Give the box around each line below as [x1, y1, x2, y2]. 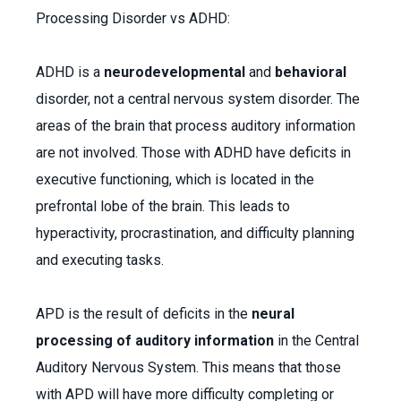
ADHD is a [36, 64, 104, 81]
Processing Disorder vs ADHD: [36, 10, 230, 27]
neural [252, 305, 294, 322]
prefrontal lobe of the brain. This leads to [36, 198, 290, 215]
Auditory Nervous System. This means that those [36, 359, 341, 376]
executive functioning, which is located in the [36, 171, 314, 188]
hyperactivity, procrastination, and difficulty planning [36, 225, 354, 242]
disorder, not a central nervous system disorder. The [36, 90, 360, 107]
